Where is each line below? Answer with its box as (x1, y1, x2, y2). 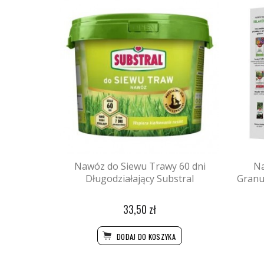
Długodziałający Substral (85, 172, 194, 186)
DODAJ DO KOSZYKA (114, 231, 176, 243)
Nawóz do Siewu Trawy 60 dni (74, 160, 206, 173)
